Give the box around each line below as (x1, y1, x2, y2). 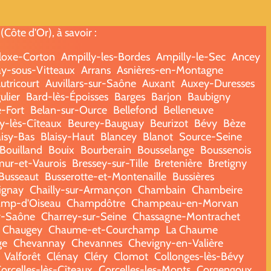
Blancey (100, 129, 137, 143)
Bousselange (137, 143, 194, 157)
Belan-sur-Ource (30, 103, 107, 117)
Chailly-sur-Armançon (30, 183, 132, 197)
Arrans (80, 63, 111, 77)
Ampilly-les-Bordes (60, 50, 150, 64)
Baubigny (187, 90, 230, 103)
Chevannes (71, 236, 122, 250)
